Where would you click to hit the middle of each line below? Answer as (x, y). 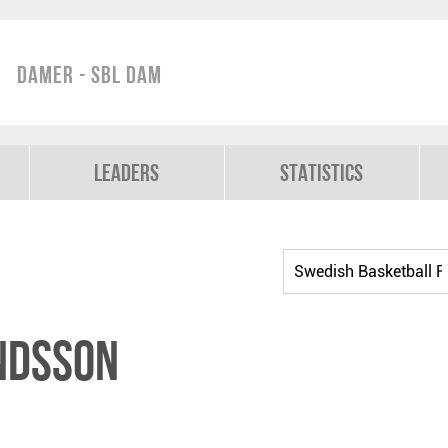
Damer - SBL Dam (89, 74)
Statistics (322, 172)
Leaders (127, 172)
